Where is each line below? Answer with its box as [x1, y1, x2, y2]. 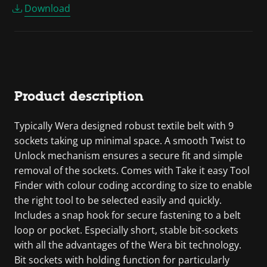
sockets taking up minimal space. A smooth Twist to [14, 133, 246, 147]
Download [24, 1, 70, 15]
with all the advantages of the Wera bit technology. [14, 238, 241, 252]
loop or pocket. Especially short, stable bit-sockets [14, 223, 238, 237]
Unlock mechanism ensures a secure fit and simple [14, 148, 243, 162]
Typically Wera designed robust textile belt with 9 [14, 119, 234, 132]
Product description [14, 88, 144, 104]
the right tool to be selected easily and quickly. [14, 193, 222, 207]
